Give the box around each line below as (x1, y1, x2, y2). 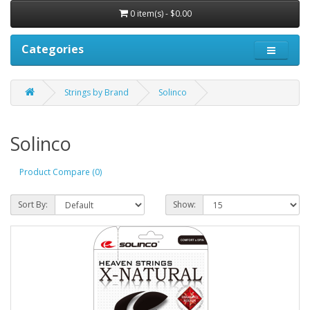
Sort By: (18, 198, 48, 210)
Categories (21, 41, 84, 57)
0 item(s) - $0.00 (129, 7, 192, 19)
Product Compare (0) (19, 166, 102, 179)
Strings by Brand (64, 86, 129, 98)
